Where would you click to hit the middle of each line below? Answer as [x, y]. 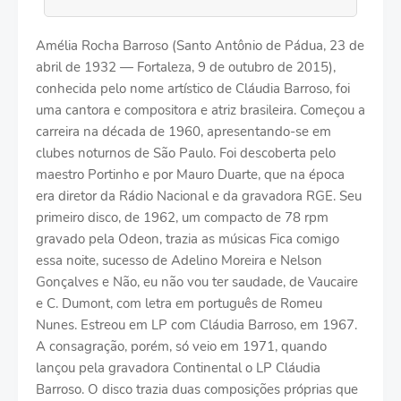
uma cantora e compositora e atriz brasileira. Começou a [200, 110]
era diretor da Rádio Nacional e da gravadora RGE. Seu [199, 196]
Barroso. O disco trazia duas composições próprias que [197, 389]
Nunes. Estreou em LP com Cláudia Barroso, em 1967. [196, 324]
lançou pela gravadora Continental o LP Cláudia [178, 367]
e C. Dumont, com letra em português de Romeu [179, 303]
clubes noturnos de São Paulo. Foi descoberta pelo [186, 153]
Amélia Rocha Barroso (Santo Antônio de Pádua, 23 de [200, 45]
